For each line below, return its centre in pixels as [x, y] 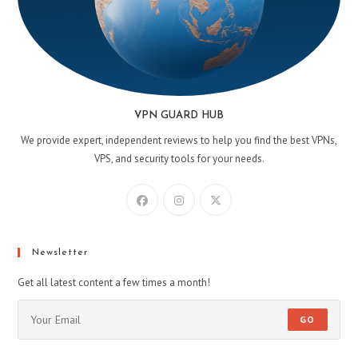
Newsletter [60, 252]
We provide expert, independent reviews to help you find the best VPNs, [179, 140]
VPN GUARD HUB [179, 115]
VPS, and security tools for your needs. [179, 158]
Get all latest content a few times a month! [114, 282]
